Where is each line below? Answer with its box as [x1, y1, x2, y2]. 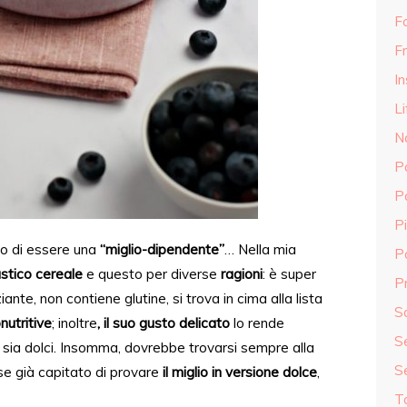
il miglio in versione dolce [163, 363, 317, 381]
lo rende [230, 314, 284, 332]
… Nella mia [224, 241, 296, 258]
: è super [263, 265, 316, 283]
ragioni [221, 265, 263, 283]
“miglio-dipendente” [100, 241, 224, 258]
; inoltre [52, 314, 97, 332]
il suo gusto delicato [104, 314, 230, 332]
